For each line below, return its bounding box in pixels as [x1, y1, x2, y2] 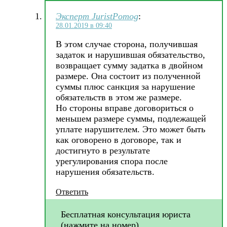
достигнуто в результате [56, 145, 150, 156]
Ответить [56, 187, 88, 196]
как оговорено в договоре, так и [56, 134, 181, 145]
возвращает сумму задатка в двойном [56, 60, 203, 70]
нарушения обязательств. [56, 166, 155, 177]
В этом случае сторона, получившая [56, 39, 198, 49]
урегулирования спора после [56, 156, 168, 166]
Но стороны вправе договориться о [56, 102, 194, 113]
